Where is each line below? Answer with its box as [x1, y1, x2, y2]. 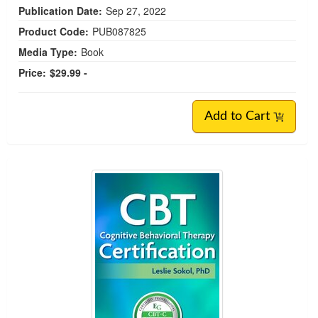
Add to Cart [204, 110, 273, 124]
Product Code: [18, 24, 89, 39]
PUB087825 [92, 24, 146, 39]
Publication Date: [18, 4, 102, 18]
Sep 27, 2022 [106, 4, 166, 18]
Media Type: [18, 45, 77, 60]
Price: [18, 65, 46, 80]
